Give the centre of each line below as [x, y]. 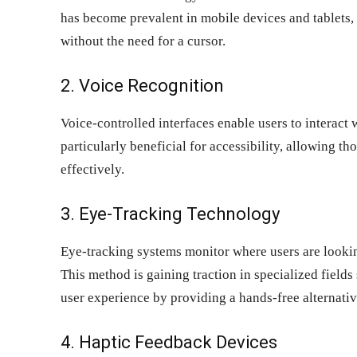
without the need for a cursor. [143, 41]
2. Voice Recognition [142, 85]
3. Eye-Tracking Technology [170, 214]
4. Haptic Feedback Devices [169, 342]
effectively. [92, 169]
